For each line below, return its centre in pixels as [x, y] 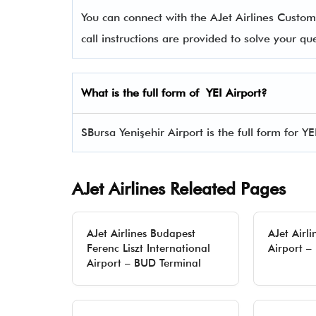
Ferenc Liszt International [148, 248]
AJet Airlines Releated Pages [179, 189]
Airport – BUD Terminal [144, 263]
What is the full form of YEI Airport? [174, 93]
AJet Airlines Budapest [141, 233]
